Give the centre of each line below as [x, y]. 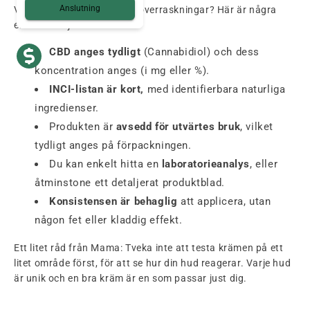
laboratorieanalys [206, 164]
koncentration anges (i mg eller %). [122, 71]
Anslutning [80, 9]
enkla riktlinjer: [48, 25]
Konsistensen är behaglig [113, 202]
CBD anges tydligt [95, 52]
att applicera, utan [224, 202]
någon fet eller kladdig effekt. [109, 220]
